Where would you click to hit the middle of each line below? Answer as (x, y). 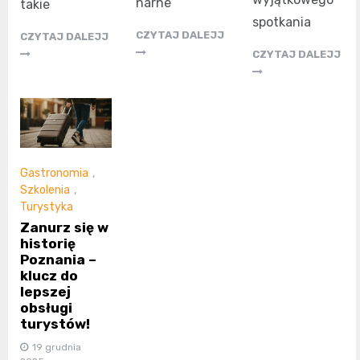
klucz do (49, 276)
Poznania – (58, 260)
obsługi (46, 308)
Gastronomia (54, 173)
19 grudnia (57, 348)
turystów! (55, 324)
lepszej (45, 292)
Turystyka (47, 207)
